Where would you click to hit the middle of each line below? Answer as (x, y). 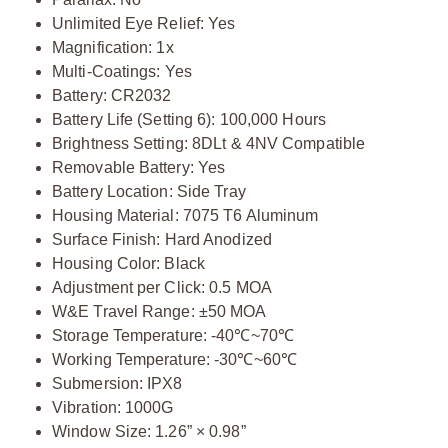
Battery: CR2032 (112, 95)
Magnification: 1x (113, 47)
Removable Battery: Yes (139, 167)
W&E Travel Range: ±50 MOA (159, 311)
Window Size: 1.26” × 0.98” (149, 431)
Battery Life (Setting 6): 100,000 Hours (189, 119)
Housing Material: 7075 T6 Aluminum (185, 215)
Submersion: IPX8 (117, 383)
